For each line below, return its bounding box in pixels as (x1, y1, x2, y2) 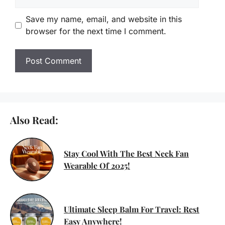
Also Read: (10, 113, 58, 127)
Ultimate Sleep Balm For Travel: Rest (64, 203, 199, 214)
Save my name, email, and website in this (26, 14, 182, 25)
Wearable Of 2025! (64, 160, 130, 171)
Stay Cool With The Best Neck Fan (64, 148, 189, 159)
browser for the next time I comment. (26, 26, 166, 37)
